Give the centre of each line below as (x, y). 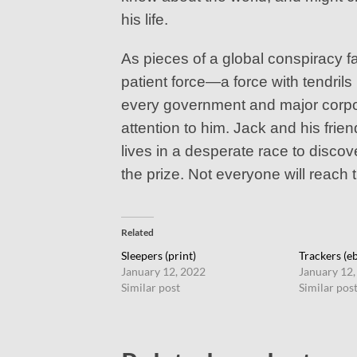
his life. (145, 19)
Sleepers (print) (159, 255)
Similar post (151, 287)
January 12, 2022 (163, 271)
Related (137, 232)
